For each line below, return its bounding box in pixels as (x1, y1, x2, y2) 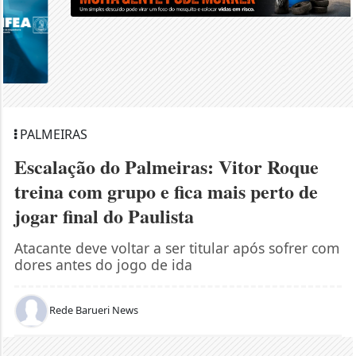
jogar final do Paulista (14, 134, 194, 163)
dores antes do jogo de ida (14, 188, 192, 207)
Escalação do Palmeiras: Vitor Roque (14, 85, 319, 114)
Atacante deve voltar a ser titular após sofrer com (14, 171, 339, 191)
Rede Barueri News (48, 236, 138, 251)
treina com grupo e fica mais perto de (14, 110, 318, 138)
